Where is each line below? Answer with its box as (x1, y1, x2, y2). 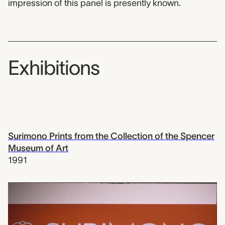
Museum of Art (8, 143, 68, 154)
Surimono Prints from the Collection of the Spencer (8, 131, 214, 142)
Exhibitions (8, 57, 99, 79)
